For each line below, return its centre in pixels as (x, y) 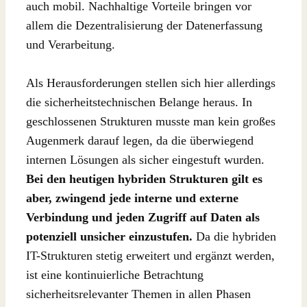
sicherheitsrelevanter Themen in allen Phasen (138, 294)
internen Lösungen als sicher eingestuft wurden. (145, 160)
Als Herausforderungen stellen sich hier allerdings (151, 83)
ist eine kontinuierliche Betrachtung (115, 275)
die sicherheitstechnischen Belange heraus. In (139, 102)
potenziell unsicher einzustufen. (109, 237)
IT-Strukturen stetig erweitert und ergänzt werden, (150, 256)
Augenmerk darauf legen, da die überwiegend (140, 141)
